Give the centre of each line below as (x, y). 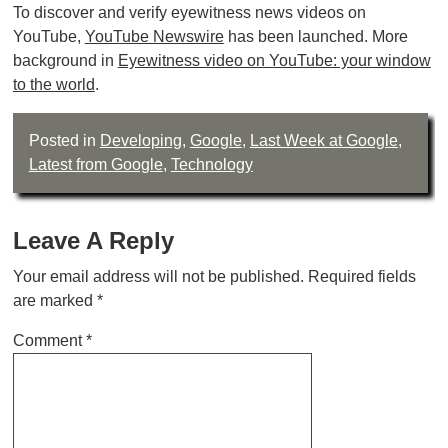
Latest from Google (95, 164)
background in (65, 60)
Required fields (361, 276)
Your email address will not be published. (158, 276)
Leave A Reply (93, 240)
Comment (49, 340)
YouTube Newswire (154, 36)
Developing (140, 140)
